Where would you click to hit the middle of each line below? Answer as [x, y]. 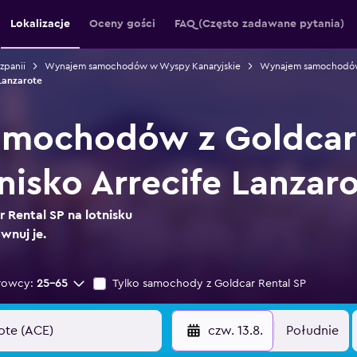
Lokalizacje [40, 24]
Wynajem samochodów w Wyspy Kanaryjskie [142, 66]
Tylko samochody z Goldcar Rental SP [209, 284]
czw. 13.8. [235, 331]
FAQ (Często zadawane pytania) [259, 24]
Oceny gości [122, 24]
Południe [312, 331]
